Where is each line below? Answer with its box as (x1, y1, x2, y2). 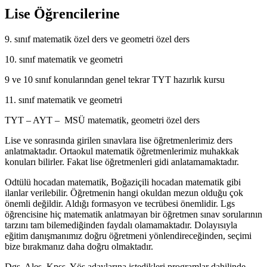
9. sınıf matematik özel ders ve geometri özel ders (5, 33, 190, 44)
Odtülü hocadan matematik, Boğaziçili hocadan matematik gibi (5, 176, 241, 187)
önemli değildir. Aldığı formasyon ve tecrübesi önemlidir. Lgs (5, 198, 235, 209)
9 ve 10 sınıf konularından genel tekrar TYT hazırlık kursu (5, 74, 225, 85)
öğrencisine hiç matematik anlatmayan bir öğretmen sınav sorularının (5, 209, 262, 219)
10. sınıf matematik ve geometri (5, 54, 123, 64)
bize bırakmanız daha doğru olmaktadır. (5, 241, 153, 252)
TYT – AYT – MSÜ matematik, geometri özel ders (5, 114, 200, 125)
